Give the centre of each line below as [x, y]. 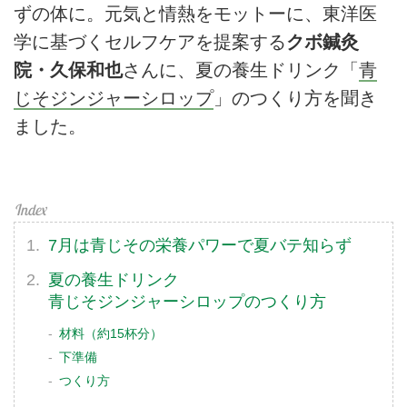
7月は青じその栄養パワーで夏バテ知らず [200, 245]
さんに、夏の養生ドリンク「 [241, 69]
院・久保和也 [68, 69]
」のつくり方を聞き [295, 98]
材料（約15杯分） [111, 334]
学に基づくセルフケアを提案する [150, 41]
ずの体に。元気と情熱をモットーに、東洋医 [195, 13]
